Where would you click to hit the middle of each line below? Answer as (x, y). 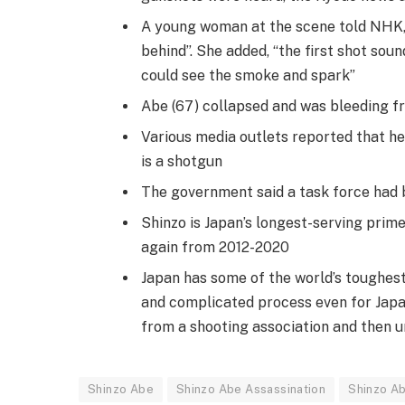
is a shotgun (181, 162)
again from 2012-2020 (215, 248)
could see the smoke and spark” (248, 75)
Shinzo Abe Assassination (251, 390)
